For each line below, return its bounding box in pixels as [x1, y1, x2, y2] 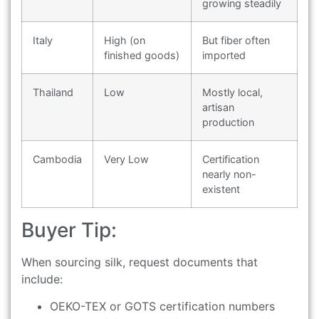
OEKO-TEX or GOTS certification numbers [50, 299, 275, 314]
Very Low [104, 152, 149, 165]
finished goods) [104, 48, 179, 61]
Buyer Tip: [21, 217, 117, 242]
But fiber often [202, 33, 270, 46]
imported [202, 48, 246, 61]
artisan [202, 100, 234, 113]
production [202, 115, 254, 128]
